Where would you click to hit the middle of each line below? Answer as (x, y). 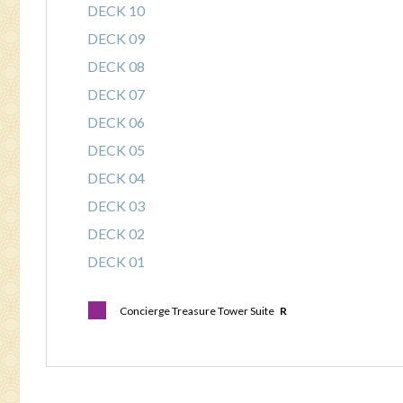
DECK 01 (116, 261)
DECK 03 (116, 206)
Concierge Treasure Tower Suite (200, 311)
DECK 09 (116, 38)
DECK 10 (116, 10)
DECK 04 (116, 178)
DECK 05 (116, 150)
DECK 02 (116, 233)
